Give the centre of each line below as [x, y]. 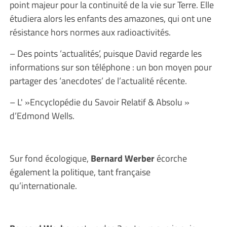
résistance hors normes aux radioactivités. [90, 32]
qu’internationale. [43, 185]
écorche [171, 158]
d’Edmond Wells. [42, 116]
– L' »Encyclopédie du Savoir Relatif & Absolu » [99, 102]
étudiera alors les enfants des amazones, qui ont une [110, 18]
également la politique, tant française [80, 172]
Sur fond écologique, [50, 158]
